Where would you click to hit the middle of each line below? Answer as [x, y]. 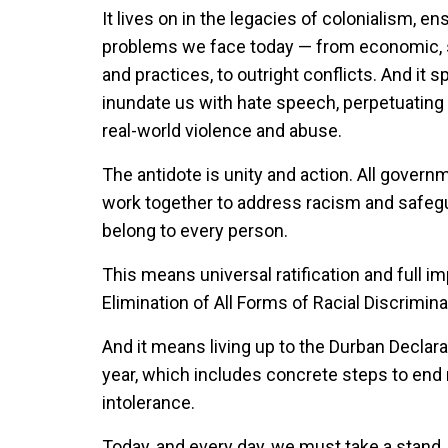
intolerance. [148, 402]
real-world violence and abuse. [222, 130]
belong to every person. [195, 230]
